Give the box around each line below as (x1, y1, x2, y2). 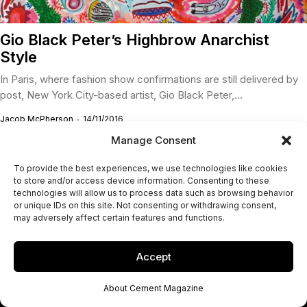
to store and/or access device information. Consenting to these (14, 175, 269, 186)
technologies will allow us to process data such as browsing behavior (14, 188, 293, 198)
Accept (136, 249, 171, 263)
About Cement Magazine (103, 283, 204, 293)
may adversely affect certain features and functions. (14, 212, 225, 223)
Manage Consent (111, 134, 196, 147)
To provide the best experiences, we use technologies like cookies (14, 163, 288, 173)
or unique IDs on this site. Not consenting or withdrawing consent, (14, 200, 276, 210)
